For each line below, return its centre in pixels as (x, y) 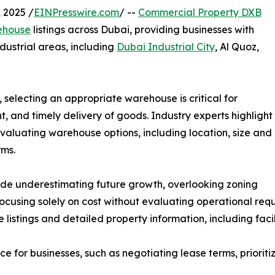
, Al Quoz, (237, 46)
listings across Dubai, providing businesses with (142, 29)
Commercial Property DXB (200, 12)
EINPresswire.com (76, 12)
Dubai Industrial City (166, 46)
